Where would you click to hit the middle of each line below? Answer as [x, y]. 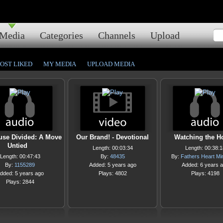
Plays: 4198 [205, 173]
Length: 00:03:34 [112, 148]
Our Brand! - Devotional [112, 137]
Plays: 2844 [20, 182]
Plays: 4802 [112, 173]
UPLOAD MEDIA [111, 64]
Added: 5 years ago [112, 165]
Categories [61, 35]
